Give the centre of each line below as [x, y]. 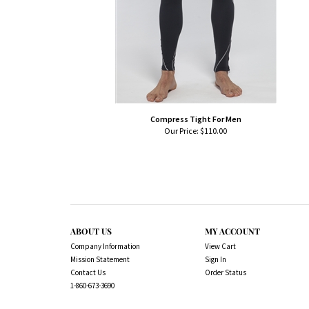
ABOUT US [91, 231]
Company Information [105, 246]
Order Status [226, 272]
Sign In [216, 259]
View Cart [220, 246]
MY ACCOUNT [232, 231]
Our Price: [181, 131]
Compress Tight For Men [196, 119]
